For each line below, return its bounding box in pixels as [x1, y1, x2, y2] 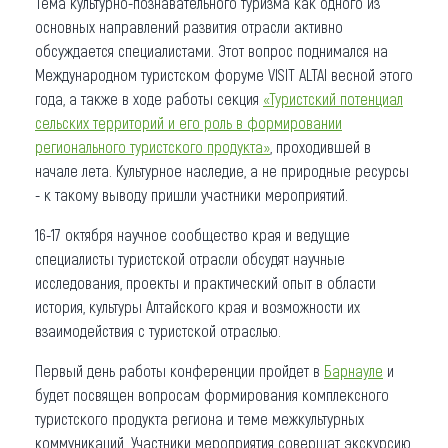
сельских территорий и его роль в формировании [35, 112, 342, 132]
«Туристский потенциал [263, 88, 403, 108]
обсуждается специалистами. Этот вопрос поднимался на [35, 40, 388, 60]
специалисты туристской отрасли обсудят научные [35, 248, 345, 268]
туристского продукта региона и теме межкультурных [35, 408, 364, 428]
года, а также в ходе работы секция [35, 88, 263, 108]
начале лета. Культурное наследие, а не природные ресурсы [35, 160, 409, 180]
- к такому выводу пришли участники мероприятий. [35, 184, 348, 204]
